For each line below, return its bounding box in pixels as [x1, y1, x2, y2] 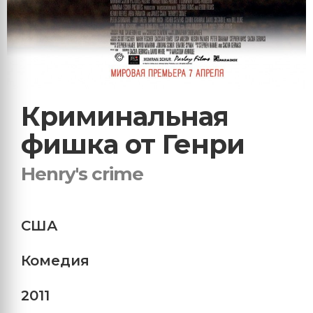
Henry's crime [21, 162, 143, 185]
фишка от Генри [21, 127, 245, 161]
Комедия [21, 252, 89, 269]
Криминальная [21, 99, 228, 133]
